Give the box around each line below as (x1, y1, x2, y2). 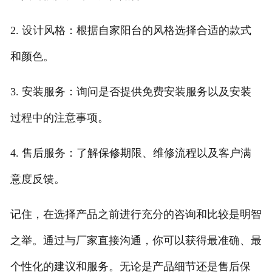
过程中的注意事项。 (10, 111, 109, 124)
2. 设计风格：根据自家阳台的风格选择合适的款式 (10, 24, 251, 36)
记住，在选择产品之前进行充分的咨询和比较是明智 (10, 208, 262, 220)
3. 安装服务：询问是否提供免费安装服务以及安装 (10, 85, 251, 98)
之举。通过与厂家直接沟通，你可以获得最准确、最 (10, 234, 262, 246)
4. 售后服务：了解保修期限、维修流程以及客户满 (10, 146, 251, 159)
